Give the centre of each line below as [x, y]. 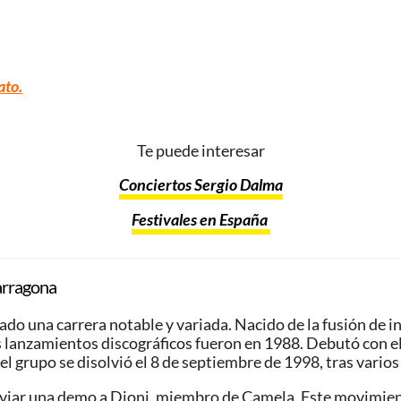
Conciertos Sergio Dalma [200, 185]
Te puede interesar [200, 150]
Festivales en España [200, 219]
